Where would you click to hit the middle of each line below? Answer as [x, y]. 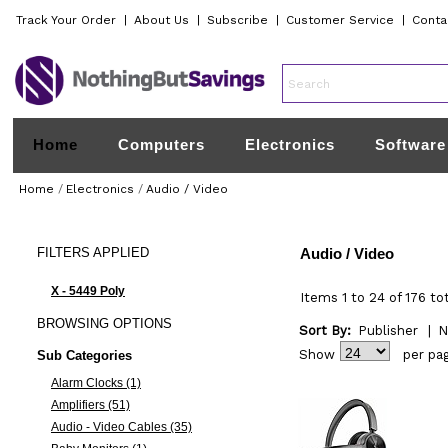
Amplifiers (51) [90, 405]
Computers [162, 144]
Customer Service [340, 20]
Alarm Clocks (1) [95, 383]
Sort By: [324, 330]
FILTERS [63, 252]
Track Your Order [66, 20]
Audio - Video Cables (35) [121, 427]
